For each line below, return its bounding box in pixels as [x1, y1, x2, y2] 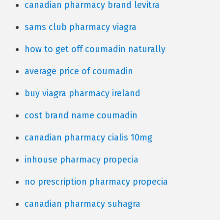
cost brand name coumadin [25, 110, 137, 121]
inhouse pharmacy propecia [25, 154, 138, 165]
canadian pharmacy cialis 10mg [25, 132, 152, 143]
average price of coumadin [25, 66, 133, 77]
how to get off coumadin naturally [25, 44, 165, 55]
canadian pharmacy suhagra [25, 198, 140, 209]
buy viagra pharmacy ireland [25, 88, 140, 99]
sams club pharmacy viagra [25, 22, 137, 32]
